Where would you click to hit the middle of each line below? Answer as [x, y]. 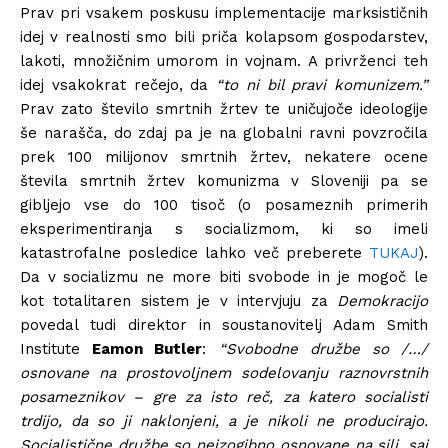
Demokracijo [382, 300]
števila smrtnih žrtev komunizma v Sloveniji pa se [224, 180]
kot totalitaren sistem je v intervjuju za [178, 300]
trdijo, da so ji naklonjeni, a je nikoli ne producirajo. [224, 420]
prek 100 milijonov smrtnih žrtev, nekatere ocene [224, 156]
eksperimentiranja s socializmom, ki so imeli [224, 228]
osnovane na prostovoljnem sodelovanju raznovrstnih [224, 372]
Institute [56, 348]
